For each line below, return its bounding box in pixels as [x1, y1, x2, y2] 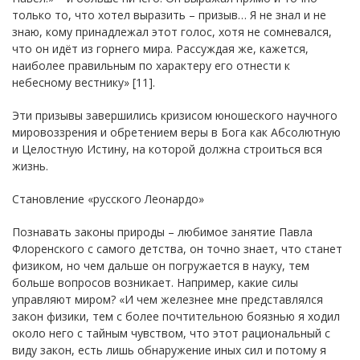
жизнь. [12, 157, 48, 174]
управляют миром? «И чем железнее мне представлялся [12, 291, 323, 307]
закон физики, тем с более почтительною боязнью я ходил [12, 308, 340, 324]
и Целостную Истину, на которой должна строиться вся [12, 141, 322, 157]
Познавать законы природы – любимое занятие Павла [12, 223, 313, 239]
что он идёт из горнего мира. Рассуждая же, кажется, [12, 40, 309, 56]
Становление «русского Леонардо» [12, 190, 204, 207]
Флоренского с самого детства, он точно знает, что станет [12, 240, 342, 256]
